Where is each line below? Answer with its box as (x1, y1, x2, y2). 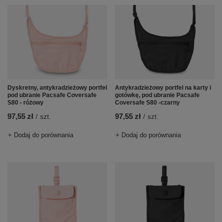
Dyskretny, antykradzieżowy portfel (7, 84, 107, 92)
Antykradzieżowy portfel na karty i (115, 84, 211, 92)
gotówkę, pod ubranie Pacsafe (115, 92, 200, 99)
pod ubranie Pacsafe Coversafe (7, 92, 97, 99)
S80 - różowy (7, 99, 44, 107)
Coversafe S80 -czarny (115, 99, 180, 107)
